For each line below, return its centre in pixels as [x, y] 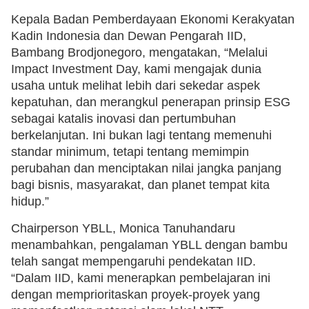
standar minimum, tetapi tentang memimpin [130, 152]
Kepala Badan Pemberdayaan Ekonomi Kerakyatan [153, 20]
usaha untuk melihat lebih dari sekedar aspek [136, 86]
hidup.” [30, 202]
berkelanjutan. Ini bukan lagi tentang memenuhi [141, 136]
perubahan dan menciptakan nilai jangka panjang [146, 169]
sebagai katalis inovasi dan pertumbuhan [123, 119]
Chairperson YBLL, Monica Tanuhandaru [123, 228]
